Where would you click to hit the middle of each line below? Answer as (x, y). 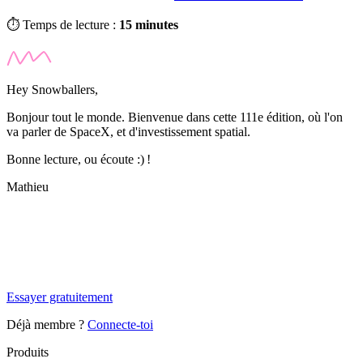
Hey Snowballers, (52, 89)
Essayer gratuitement (60, 297)
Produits (28, 352)
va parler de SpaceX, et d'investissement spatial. (128, 131)
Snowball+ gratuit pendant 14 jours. (98, 269)
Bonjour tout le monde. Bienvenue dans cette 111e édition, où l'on (175, 117)
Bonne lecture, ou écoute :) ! (79, 159)
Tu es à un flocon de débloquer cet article (111, 241)
